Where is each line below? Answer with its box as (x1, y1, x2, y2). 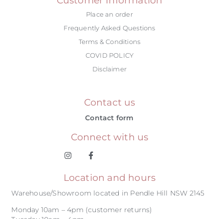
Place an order (86, 10, 133, 18)
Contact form (85, 113, 134, 122)
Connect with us (70, 131, 149, 143)
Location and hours (63, 171, 156, 183)
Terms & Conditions (78, 37, 141, 45)
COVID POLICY (85, 51, 134, 59)
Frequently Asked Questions (64, 23, 155, 32)
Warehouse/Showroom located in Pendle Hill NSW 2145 (11, 188, 205, 197)
